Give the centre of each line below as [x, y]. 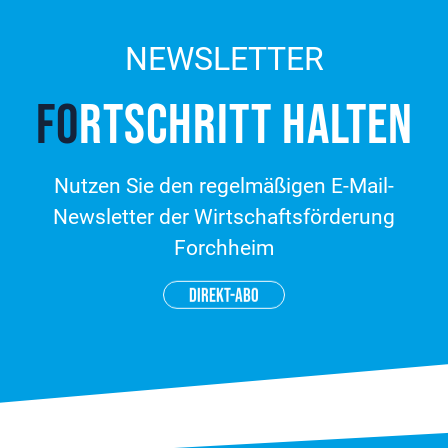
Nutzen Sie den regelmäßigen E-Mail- [224, 185]
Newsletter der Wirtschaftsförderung [224, 216]
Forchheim [224, 247]
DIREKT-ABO [224, 295]
